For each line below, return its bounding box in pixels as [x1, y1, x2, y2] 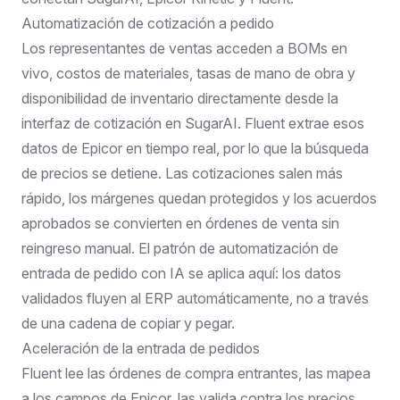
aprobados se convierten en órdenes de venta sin [21, 213, 339, 232]
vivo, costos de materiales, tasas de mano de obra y [21, 63, 355, 82]
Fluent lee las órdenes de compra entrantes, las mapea [21, 363, 371, 382]
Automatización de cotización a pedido [21, 13, 274, 32]
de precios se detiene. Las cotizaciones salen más [21, 163, 343, 182]
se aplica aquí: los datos [185, 263, 341, 282]
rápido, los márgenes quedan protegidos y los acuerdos [21, 188, 377, 207]
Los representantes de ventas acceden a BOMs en [21, 38, 347, 57]
